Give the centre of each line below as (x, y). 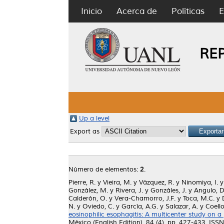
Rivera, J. (129, 190)
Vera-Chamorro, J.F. (145, 198)
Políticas (188, 11)
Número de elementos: (104, 169)
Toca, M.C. (199, 198)
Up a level (94, 118)
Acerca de (137, 11)
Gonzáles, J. (168, 190)
